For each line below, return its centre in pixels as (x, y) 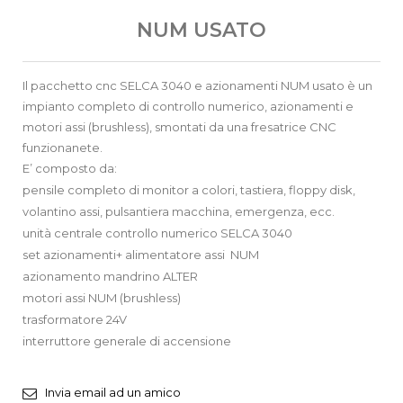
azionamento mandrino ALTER (110, 276)
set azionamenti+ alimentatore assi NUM (141, 254)
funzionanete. (63, 147)
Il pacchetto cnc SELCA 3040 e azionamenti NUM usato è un (197, 85)
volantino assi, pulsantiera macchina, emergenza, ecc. (179, 211)
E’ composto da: (70, 168)
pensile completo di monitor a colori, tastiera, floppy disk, (189, 189)
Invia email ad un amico (113, 392)
